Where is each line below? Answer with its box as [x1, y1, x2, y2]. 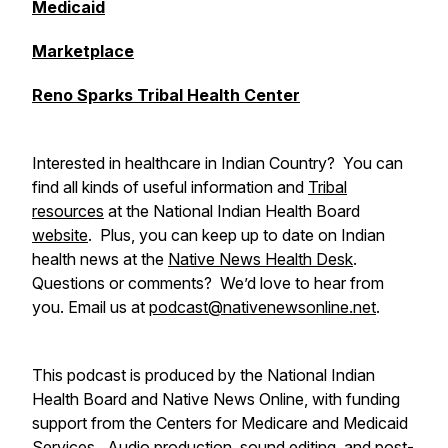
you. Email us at [32, 297, 149, 317]
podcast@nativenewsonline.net [149, 297, 376, 317]
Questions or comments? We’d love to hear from [32, 273, 384, 293]
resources [32, 201, 104, 221]
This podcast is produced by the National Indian [32, 365, 375, 385]
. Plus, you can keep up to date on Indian [88, 225, 385, 245]
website [32, 225, 88, 245]
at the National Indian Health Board [104, 201, 360, 221]
